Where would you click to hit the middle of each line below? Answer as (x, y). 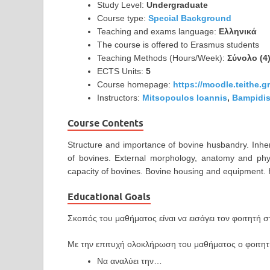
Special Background (190, 18)
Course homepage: (135, 85)
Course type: (123, 18)
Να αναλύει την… (130, 261)
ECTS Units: (121, 71)
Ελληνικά (238, 32)
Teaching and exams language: (158, 32)
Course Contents (105, 124)
